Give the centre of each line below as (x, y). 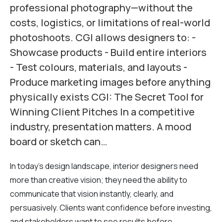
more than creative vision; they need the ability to (99, 180)
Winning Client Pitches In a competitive (102, 111)
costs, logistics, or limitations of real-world (110, 22)
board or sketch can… (58, 141)
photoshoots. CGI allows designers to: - (103, 37)
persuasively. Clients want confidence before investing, (111, 207)
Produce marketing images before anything (110, 82)
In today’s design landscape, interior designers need (104, 166)
